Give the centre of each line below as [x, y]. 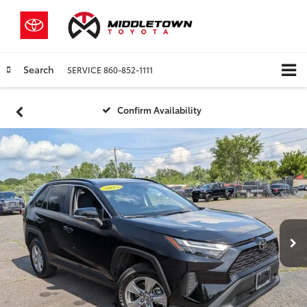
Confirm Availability [160, 110]
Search [39, 69]
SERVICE [84, 69]
